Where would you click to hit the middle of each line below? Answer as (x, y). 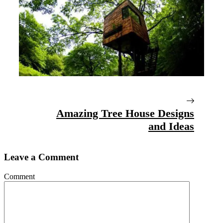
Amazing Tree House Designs (125, 113)
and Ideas (171, 126)
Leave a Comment (41, 157)
